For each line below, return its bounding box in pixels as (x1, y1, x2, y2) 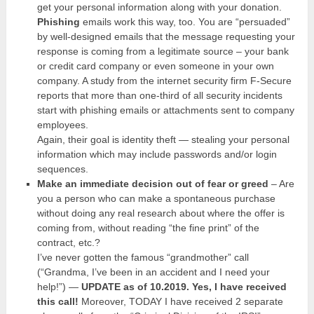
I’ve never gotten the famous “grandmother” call (36, 251, 249, 263)
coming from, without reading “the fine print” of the (36, 221, 259, 233)
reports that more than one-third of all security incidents (36, 89, 282, 101)
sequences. (36, 163, 88, 175)
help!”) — (36, 280, 78, 292)
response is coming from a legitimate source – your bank (36, 45, 289, 57)
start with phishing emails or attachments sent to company (36, 104, 294, 116)
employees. (36, 118, 88, 130)
